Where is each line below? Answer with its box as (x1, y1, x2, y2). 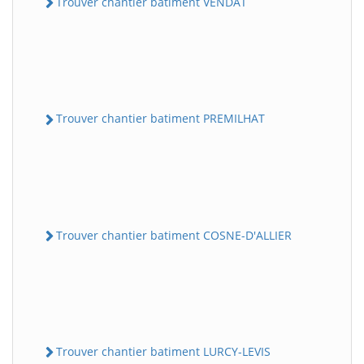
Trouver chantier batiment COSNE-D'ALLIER (56, 227, 292, 243)
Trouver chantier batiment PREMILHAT (56, 110, 265, 127)
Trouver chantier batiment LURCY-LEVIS (56, 343, 271, 359)
